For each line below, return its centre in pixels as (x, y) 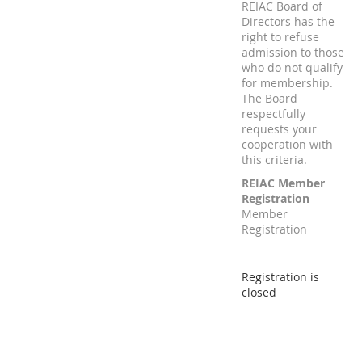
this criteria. (274, 160)
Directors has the (288, 21)
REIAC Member (283, 183)
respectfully (274, 114)
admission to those (293, 52)
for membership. (287, 83)
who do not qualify (292, 67)
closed (259, 292)
